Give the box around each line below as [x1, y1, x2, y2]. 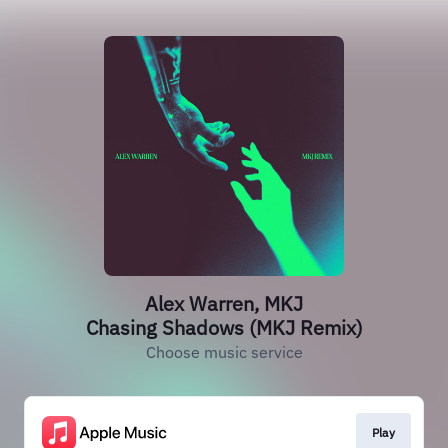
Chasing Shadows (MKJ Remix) [85, 314, 363, 341]
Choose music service [145, 342, 303, 362]
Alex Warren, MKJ [145, 290, 303, 317]
